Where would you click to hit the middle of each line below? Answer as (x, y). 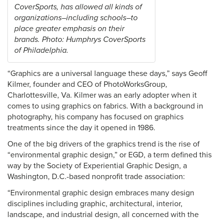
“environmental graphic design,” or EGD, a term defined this (110, 155)
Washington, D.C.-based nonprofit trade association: (96, 177)
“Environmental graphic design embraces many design (101, 193)
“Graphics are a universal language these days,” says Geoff (107, 74)
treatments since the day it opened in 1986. (81, 128)
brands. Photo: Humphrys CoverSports (80, 39)
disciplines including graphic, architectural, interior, (95, 204)
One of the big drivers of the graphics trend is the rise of (104, 144)
